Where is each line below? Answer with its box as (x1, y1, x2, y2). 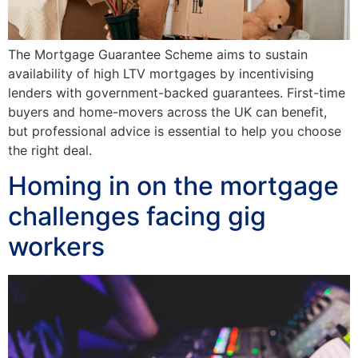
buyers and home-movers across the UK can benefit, (8, 104, 327, 121)
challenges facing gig (8, 201, 266, 233)
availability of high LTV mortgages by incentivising (8, 66, 314, 82)
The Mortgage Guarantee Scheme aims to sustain (8, 46, 308, 63)
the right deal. (8, 142, 96, 159)
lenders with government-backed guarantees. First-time (8, 85, 345, 101)
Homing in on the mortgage (8, 170, 339, 202)
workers (8, 231, 105, 263)
